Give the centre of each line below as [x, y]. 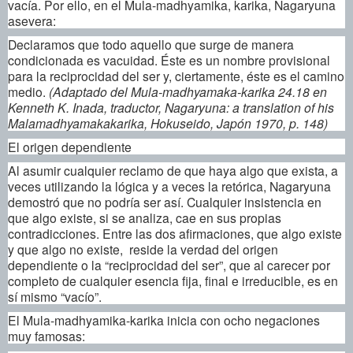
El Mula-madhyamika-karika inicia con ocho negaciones [164, 320]
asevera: [32, 20]
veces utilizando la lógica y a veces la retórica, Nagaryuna [169, 186]
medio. [28, 91]
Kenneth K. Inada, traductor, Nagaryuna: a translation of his [171, 107]
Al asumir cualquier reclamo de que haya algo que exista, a [173, 170]
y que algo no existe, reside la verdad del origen [143, 249]
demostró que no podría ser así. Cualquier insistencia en [165, 201]
